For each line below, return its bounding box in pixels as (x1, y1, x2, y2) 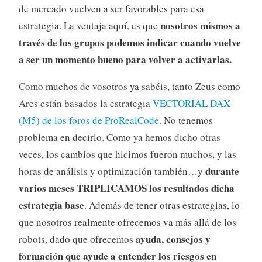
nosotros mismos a (160, 18, 240, 33)
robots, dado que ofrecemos (18, 232, 133, 246)
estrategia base (18, 197, 84, 212)
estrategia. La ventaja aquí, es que (18, 18, 160, 32)
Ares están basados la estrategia (18, 96, 153, 110)
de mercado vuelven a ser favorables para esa (18, 1, 204, 15)
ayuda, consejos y (133, 231, 211, 246)
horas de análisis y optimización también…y (18, 164, 205, 178)
